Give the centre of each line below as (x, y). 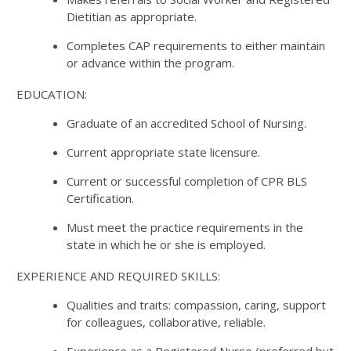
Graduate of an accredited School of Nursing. (186, 123)
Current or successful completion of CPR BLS (187, 181)
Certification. (100, 198)
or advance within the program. (150, 62)
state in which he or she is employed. (166, 244)
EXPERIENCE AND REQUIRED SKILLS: (118, 275)
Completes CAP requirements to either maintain (196, 45)
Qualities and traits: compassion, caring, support (196, 304)
